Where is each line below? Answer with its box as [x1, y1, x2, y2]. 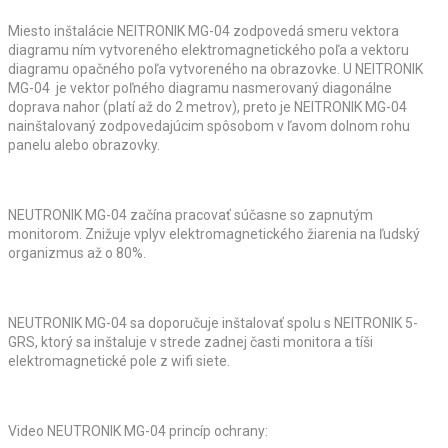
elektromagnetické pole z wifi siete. [8, 353, 230, 370]
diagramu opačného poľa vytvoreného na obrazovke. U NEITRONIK [8, 61, 423, 78]
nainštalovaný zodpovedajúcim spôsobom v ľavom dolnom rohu [8, 118, 410, 135]
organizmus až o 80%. [8, 245, 146, 262]
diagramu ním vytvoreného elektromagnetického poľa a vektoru [8, 42, 409, 59]
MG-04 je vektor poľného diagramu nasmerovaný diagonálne [8, 80, 392, 97]
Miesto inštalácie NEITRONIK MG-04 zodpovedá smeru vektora [8, 23, 399, 40]
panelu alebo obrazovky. [8, 137, 160, 154]
